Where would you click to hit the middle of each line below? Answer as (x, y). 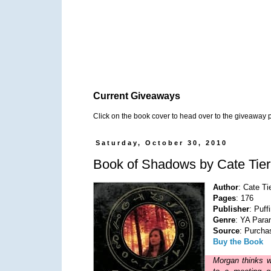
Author (226, 187)
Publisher (231, 209)
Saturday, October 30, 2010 (162, 143)
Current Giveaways (137, 96)
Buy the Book (238, 241)
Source (227, 230)
